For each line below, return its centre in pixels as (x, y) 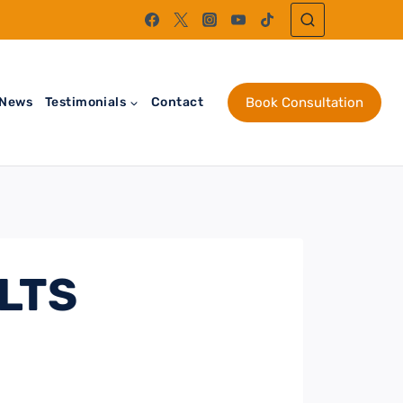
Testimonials (86, 102)
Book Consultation (304, 102)
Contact (177, 102)
